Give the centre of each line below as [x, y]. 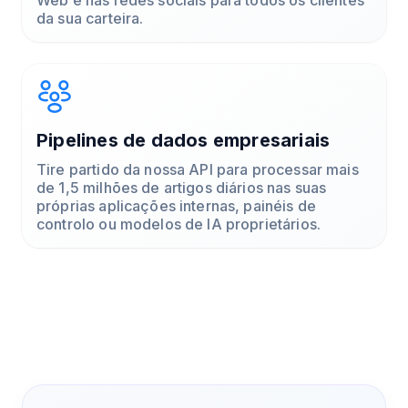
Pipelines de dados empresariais [184, 140]
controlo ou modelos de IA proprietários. [178, 224]
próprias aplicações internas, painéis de [176, 205]
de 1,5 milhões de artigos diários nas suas [182, 187]
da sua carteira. [90, 18]
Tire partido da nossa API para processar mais [198, 169]
